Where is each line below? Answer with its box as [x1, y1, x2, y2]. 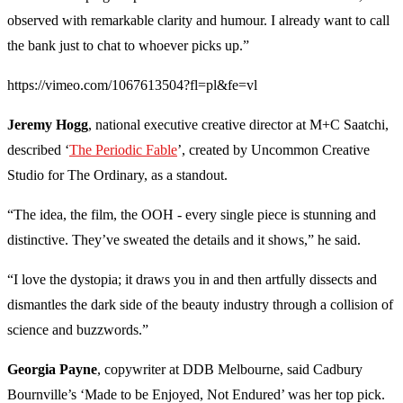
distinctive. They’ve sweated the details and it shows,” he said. [7, 232, 361, 248]
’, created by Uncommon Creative [177, 142, 370, 158]
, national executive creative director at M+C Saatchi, [88, 117, 389, 133]
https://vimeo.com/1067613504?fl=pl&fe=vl [7, 77, 257, 94]
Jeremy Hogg [7, 117, 88, 133]
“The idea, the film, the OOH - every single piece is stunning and [7, 207, 376, 223]
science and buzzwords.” [7, 322, 148, 338]
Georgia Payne [7, 362, 97, 378]
